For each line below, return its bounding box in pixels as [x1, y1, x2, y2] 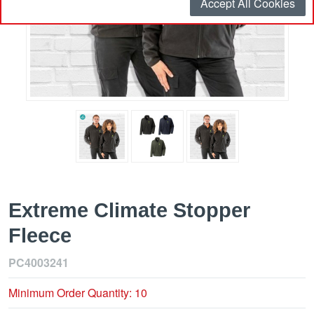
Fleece [8, 224, 71, 247]
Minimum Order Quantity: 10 [8, 285, 147, 301]
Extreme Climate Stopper [8, 199, 250, 222]
